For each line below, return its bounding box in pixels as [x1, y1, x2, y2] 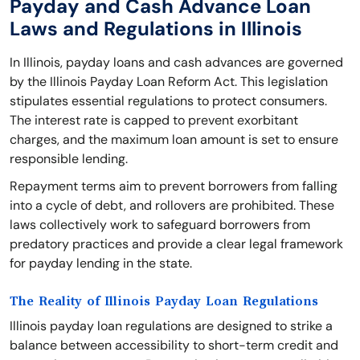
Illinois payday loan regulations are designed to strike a [10, 317, 333, 334]
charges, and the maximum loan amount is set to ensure [10, 131, 338, 148]
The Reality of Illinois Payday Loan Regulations [10, 294, 318, 309]
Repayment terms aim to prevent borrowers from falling [10, 178, 337, 194]
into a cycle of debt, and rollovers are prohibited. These [10, 197, 334, 214]
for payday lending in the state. [10, 255, 192, 272]
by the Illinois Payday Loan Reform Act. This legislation [10, 73, 328, 90]
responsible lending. [10, 150, 128, 167]
